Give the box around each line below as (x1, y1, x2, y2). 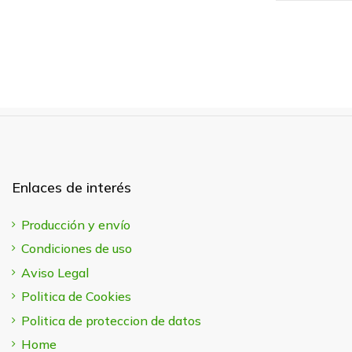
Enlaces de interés (12, 178, 131, 196)
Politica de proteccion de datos (21, 312, 201, 328)
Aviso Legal (21, 264, 89, 280)
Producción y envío (21, 217, 130, 233)
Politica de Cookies (21, 288, 131, 305)
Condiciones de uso (21, 240, 132, 257)
